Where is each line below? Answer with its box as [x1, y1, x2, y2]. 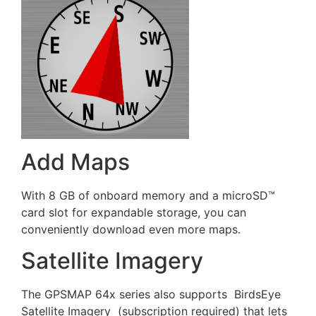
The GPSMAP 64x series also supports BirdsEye [21, 287, 281, 302]
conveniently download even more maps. [21, 221, 241, 236]
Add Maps [21, 147, 130, 176]
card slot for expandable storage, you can [21, 205, 246, 219]
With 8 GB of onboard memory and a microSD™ [21, 188, 275, 202]
